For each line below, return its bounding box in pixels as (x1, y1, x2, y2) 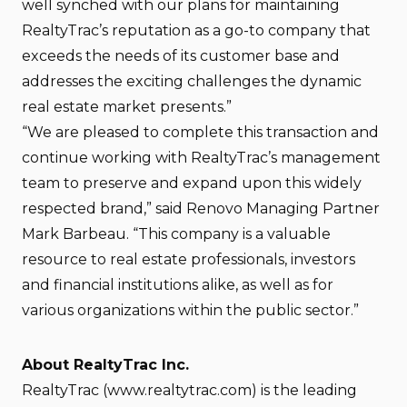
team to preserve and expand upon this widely (22, 174, 362, 192)
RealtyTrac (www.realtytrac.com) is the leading (22, 382, 357, 399)
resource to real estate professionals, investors (22, 251, 355, 268)
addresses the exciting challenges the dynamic (22, 73, 362, 90)
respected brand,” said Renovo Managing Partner (22, 200, 380, 217)
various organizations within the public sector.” (22, 302, 359, 319)
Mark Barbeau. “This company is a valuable (22, 225, 331, 243)
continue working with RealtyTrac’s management (22, 149, 381, 166)
